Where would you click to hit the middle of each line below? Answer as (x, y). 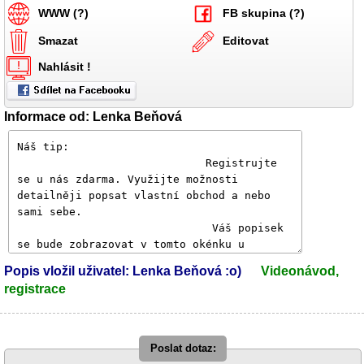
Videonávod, (300, 271)
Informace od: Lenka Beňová (93, 117)
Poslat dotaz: (183, 349)
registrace (35, 289)
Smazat (58, 40)
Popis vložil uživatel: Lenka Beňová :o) (123, 271)
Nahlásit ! (65, 66)
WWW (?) (63, 13)
